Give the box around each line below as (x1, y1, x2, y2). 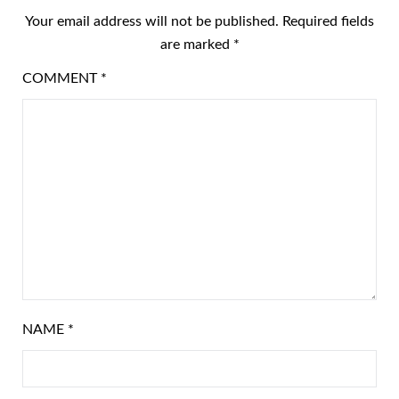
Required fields (282, 14, 374, 28)
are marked (159, 37, 233, 52)
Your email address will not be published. (25, 14, 279, 28)
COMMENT (22, 71, 101, 85)
